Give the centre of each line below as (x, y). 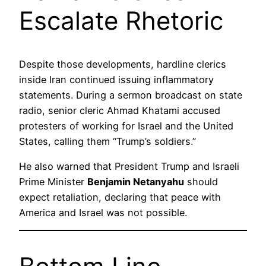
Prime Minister (53, 182)
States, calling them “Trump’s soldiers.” (107, 141)
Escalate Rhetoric (121, 20)
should (201, 182)
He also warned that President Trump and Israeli (129, 167)
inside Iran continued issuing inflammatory (116, 79)
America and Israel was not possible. (103, 213)
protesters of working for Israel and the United (126, 126)
